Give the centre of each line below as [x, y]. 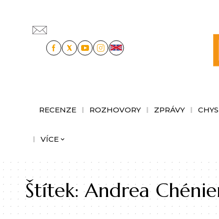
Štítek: [55, 190]
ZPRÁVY [169, 109]
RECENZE [58, 109]
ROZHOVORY [115, 109]
